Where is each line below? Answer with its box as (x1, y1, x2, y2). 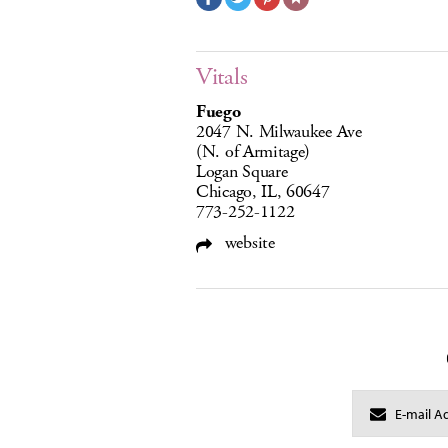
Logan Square (196, 160, 288, 184)
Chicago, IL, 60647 (196, 180, 330, 204)
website (220, 231, 275, 255)
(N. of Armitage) (196, 140, 311, 164)
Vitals (196, 61, 248, 93)
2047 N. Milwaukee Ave (196, 120, 362, 144)
